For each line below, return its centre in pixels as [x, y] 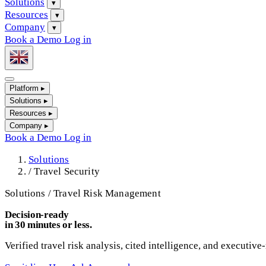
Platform [24, 88]
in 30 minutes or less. [48, 225]
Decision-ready [37, 215]
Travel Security [67, 172]
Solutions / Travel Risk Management [83, 194]
